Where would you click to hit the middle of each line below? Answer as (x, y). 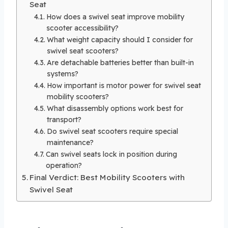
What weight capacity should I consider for (120, 39)
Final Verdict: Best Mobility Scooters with (107, 177)
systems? (62, 73)
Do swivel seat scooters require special (112, 131)
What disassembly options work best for (115, 108)
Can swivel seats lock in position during (111, 154)
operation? (64, 165)
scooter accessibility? (82, 27)
